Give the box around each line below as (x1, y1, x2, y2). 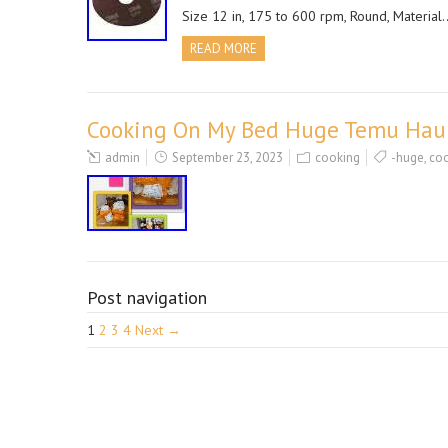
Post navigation (87, 286, 207, 309)
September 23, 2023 (172, 149, 283, 166)
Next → (135, 321, 181, 339)
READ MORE (190, 40, 257, 57)
